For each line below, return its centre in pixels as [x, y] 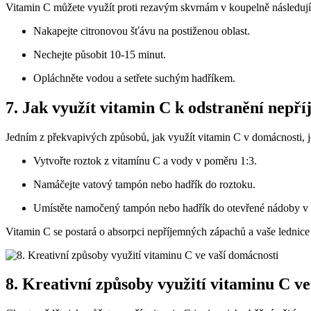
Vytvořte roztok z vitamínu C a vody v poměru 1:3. [145, 160]
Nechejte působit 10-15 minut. [100, 54]
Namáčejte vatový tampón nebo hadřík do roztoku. [144, 184]
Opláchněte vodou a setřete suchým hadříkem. [134, 78]
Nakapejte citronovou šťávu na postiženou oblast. [142, 31]
